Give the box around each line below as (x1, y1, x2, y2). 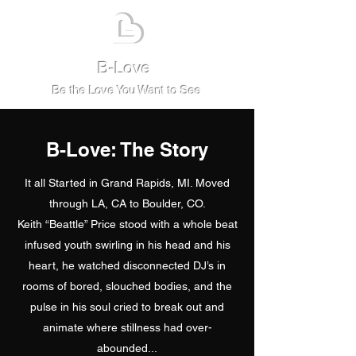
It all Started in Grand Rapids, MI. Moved (25, 176, 230, 190)
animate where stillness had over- (42, 321, 212, 335)
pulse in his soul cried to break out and (30, 300, 224, 314)
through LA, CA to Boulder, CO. (48, 197, 206, 211)
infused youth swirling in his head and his (24, 238, 230, 252)
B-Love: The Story (46, 138, 208, 161)
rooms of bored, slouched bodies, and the (22, 280, 232, 293)
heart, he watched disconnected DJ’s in (29, 259, 226, 273)
